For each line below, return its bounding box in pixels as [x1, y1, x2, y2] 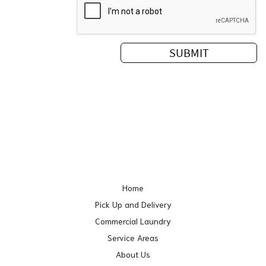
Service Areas [107, 232, 159, 243]
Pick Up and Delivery [94, 199, 172, 210]
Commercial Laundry [95, 216, 171, 226]
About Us [116, 249, 150, 259]
